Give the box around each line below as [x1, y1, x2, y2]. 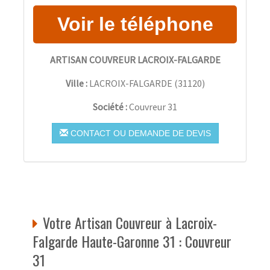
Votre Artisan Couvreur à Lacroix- [43, 211, 217, 233]
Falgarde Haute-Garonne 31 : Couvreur [33, 230, 231, 252]
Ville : [65, 77, 87, 89]
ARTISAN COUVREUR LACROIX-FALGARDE [49, 53, 221, 66]
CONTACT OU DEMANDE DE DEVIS [67, 128, 211, 138]
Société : [93, 100, 129, 113]
